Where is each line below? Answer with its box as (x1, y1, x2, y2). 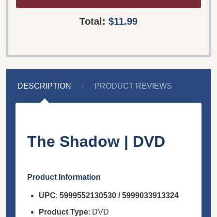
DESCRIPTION (17, 81, 71, 90)
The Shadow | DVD (27, 132, 165, 150)
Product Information (27, 172, 101, 181)
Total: (79, 15, 108, 27)
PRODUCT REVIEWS (94, 81, 172, 90)
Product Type (39, 207, 88, 216)
